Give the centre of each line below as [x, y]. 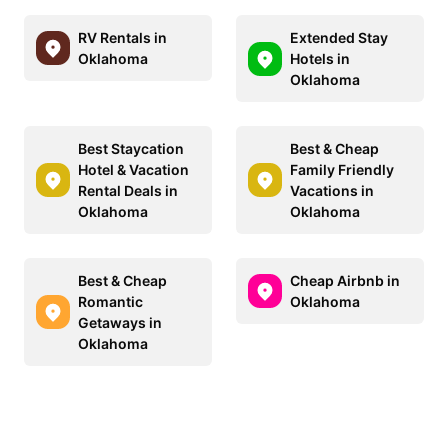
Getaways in [120, 323]
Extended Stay [339, 38]
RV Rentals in [122, 38]
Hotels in [320, 59]
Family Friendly [342, 170]
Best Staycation [131, 149]
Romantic [110, 302]
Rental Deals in [128, 191]
